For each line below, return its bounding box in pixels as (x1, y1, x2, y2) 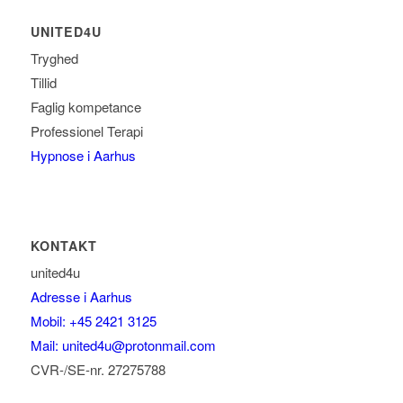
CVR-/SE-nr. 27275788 (30, 360, 166, 380)
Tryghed (30, 49, 78, 68)
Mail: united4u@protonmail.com (30, 336, 216, 355)
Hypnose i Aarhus (30, 146, 136, 166)
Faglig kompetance (30, 97, 141, 117)
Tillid (30, 73, 57, 93)
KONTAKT (30, 237, 97, 255)
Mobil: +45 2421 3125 (30, 311, 157, 331)
